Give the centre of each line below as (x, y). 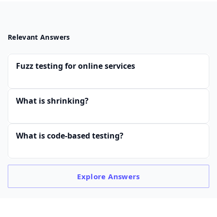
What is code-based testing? (70, 136)
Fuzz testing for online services (76, 66)
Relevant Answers (39, 37)
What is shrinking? (52, 101)
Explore (93, 177)
